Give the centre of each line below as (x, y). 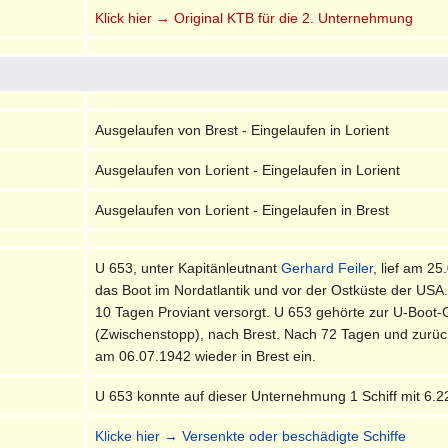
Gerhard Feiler (327, 267)
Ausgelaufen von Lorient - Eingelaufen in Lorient (248, 169)
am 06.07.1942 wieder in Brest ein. (206, 355)
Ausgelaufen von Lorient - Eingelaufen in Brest (242, 209)
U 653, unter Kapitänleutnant (188, 267)
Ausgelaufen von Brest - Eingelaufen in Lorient (242, 129)
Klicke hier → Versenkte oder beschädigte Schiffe (251, 435)
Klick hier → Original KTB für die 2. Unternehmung (254, 17)
